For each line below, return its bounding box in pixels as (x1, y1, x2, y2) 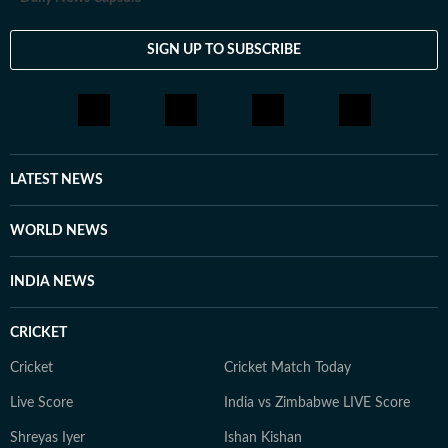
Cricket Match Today (224, 361, 351, 375)
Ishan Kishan (224, 431, 302, 445)
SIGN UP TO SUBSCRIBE (147, 42, 301, 57)
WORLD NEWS (10, 224, 108, 238)
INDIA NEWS (10, 275, 95, 289)
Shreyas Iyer (10, 431, 85, 445)
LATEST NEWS (10, 173, 103, 187)
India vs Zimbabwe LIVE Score (224, 396, 410, 410)
